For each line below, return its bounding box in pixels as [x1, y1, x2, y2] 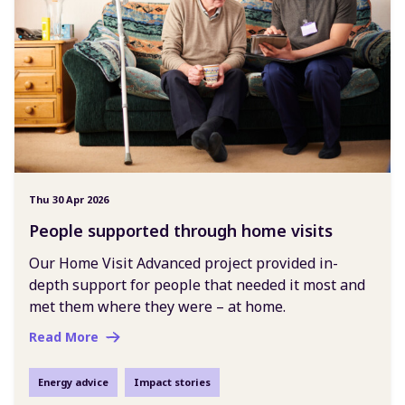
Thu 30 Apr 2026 [29, 192, 108, 206]
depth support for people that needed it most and [29, 274, 365, 295]
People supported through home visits [29, 219, 333, 241]
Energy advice [38, 374, 108, 389]
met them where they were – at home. [29, 296, 286, 316]
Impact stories [134, 374, 211, 389]
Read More [29, 327, 99, 345]
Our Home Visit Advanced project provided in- [29, 252, 338, 273]
